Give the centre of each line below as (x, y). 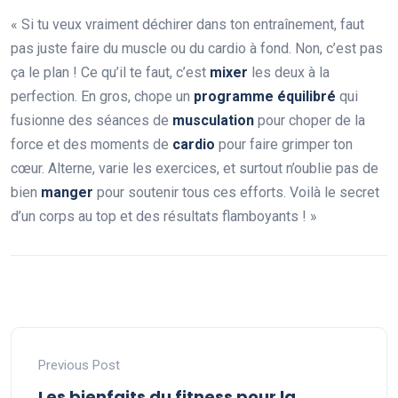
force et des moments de (92, 145)
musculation (213, 121)
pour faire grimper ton (284, 145)
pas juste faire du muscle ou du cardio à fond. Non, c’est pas (197, 49)
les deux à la (289, 73)
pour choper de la (310, 121)
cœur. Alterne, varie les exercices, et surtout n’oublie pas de (195, 169)
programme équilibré (265, 97)
